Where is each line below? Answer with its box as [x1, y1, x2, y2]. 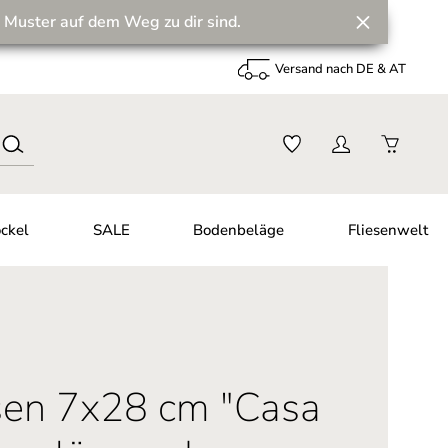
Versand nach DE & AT [275, 59, 407, 78]
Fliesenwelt [347, 220, 428, 240]
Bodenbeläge [193, 220, 285, 240]
